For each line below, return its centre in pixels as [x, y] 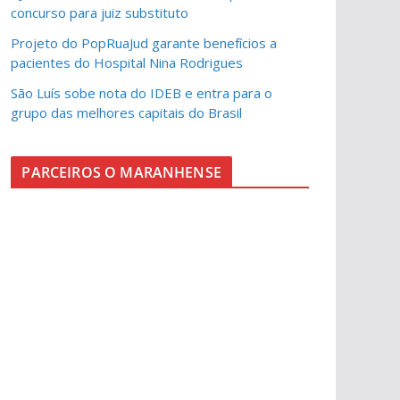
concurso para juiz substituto [100, 12]
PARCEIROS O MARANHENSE [121, 172]
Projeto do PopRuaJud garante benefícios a [144, 43]
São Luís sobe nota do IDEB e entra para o [142, 93]
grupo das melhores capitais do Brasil [127, 112]
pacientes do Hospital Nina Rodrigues [127, 62]
